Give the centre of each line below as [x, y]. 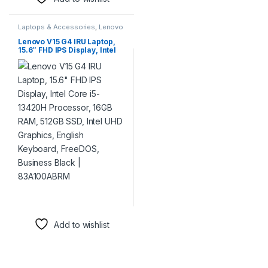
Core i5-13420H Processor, [68, 59]
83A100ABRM [42, 100]
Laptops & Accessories [57, 27]
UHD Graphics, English [60, 75]
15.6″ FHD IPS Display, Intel [67, 50]
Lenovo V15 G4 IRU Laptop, [66, 42]
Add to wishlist [82, 225]
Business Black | [48, 92]
